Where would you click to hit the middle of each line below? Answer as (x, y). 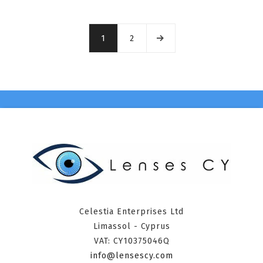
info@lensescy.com (131, 255)
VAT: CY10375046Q (131, 241)
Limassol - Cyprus (131, 226)
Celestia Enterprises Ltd (131, 211)
